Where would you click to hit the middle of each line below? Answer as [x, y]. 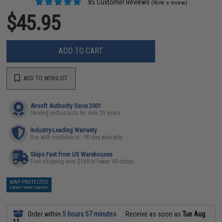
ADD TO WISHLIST [45, 78]
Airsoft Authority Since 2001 [66, 106]
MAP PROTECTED [29, 182]
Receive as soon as [153, 214]
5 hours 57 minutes [90, 214]
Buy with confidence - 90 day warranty [77, 137]
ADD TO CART [81, 51]
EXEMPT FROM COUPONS [29, 187]
